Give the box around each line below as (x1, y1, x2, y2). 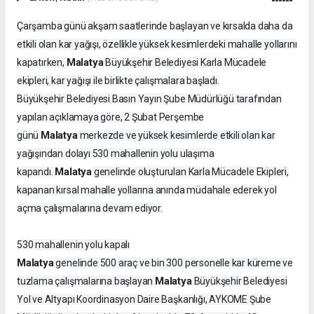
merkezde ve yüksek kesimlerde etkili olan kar (77, 130, 275, 142)
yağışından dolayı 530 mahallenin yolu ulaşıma (17, 148, 214, 160)
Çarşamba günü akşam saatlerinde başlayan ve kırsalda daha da (17, 20, 293, 32)
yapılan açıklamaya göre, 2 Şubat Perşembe (17, 111, 205, 123)
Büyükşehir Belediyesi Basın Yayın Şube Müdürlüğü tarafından (17, 93, 282, 105)
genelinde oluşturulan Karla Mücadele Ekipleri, (91, 166, 289, 178)
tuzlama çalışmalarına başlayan (17, 275, 156, 287)
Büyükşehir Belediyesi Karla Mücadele (103, 57, 267, 69)
